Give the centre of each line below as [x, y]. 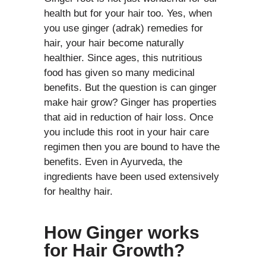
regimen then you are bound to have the [132, 147]
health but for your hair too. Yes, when [128, 13]
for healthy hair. [78, 191]
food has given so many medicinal [119, 72]
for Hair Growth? [114, 250]
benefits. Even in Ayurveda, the [113, 161]
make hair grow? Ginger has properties [130, 102]
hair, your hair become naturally [114, 43]
